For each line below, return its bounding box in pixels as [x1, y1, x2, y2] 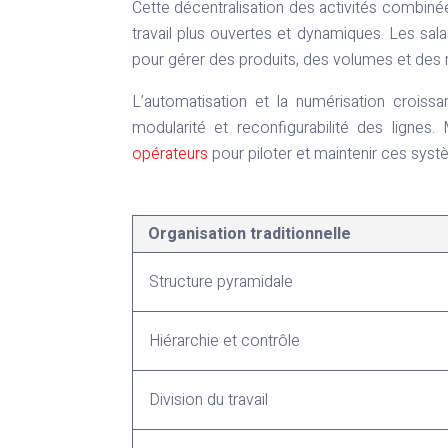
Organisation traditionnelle [148, 222, 351, 247]
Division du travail [149, 388, 268, 413]
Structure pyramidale [149, 270, 293, 295]
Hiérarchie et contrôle [149, 329, 300, 354]
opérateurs [132, 142, 208, 167]
